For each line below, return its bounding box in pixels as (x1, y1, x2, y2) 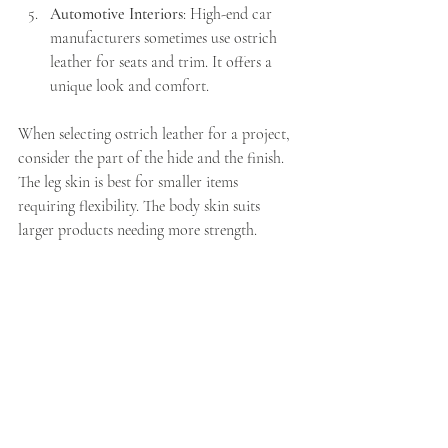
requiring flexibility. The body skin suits (18, 196, 264, 216)
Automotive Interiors (50, 4, 183, 24)
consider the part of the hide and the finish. (18, 148, 288, 168)
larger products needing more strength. (18, 220, 257, 240)
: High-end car (183, 4, 276, 24)
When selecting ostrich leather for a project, (18, 124, 294, 144)
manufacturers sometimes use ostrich (50, 28, 281, 48)
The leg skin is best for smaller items (18, 172, 242, 192)
